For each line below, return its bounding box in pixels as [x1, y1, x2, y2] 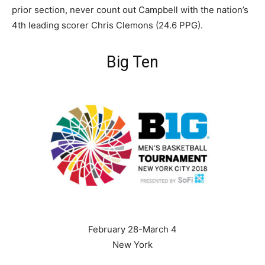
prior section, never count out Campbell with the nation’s [12, 4, 248, 15]
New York [112, 238, 153, 250]
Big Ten [106, 52, 159, 72]
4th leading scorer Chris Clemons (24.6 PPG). [12, 19, 203, 31]
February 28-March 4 [88, 223, 177, 235]
